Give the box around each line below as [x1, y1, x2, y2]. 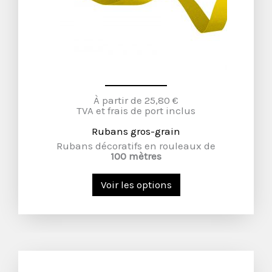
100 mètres [110, 150, 161, 162]
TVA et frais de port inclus [76, 104, 195, 117]
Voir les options [100, 178, 172, 191]
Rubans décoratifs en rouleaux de [56, 140, 216, 152]
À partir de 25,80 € [93, 94, 178, 106]
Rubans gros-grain [92, 125, 180, 137]
